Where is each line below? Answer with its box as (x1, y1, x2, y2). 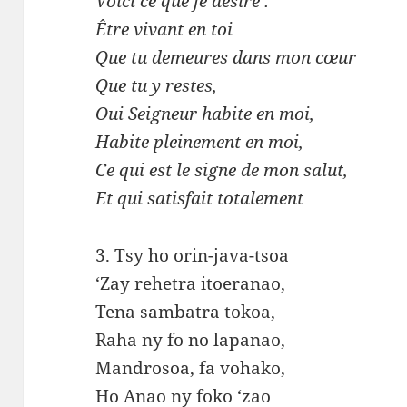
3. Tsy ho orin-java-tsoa (95, 243, 290, 268)
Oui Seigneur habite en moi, (95, 102, 315, 126)
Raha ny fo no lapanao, (95, 328, 286, 352)
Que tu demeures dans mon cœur (95, 45, 357, 70)
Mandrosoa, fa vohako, (95, 356, 286, 381)
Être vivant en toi (95, 17, 233, 42)
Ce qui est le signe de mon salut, (95, 158, 349, 183)
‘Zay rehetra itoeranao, (95, 272, 286, 296)
